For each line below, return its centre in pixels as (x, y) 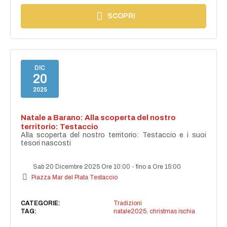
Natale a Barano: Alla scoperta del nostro (99, 117)
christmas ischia (172, 211)
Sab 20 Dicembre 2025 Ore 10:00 (82, 166)
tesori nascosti (46, 143)
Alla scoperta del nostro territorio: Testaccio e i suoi (113, 135)
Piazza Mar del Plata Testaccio (75, 177)
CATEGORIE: (41, 203)
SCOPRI (122, 16)
